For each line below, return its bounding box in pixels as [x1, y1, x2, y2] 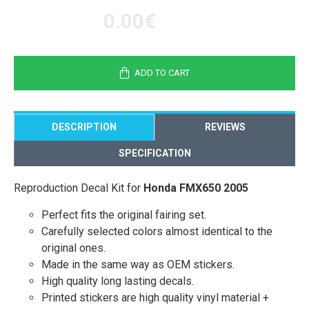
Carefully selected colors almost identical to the [41, 224, 272, 238]
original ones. [41, 241, 106, 255]
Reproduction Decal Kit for [14, 181, 143, 195]
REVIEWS [205, 121, 246, 132]
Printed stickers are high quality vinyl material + [41, 290, 269, 304]
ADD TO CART [134, 68, 190, 79]
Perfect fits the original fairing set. [41, 208, 206, 221]
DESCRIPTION [52, 121, 117, 132]
